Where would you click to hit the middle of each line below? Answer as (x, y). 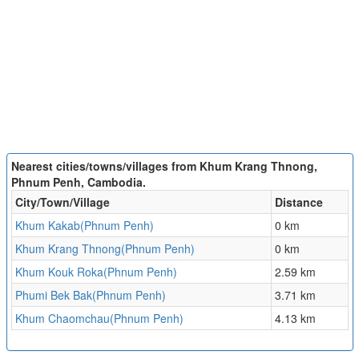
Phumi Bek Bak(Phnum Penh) (90, 295)
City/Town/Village (62, 202)
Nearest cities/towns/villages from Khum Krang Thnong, (164, 166)
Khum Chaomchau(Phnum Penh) (99, 319)
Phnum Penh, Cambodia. (78, 182)
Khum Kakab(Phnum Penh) (84, 226)
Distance (298, 202)
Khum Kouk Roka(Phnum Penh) (96, 272)
